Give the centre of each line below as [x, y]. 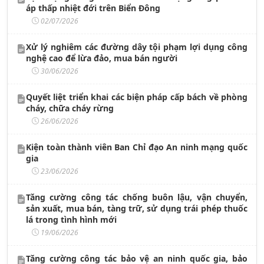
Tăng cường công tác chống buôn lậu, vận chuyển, [137, 197]
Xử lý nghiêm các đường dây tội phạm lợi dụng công [137, 47]
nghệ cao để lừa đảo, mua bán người [102, 58]
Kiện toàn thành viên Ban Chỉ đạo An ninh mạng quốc [137, 147]
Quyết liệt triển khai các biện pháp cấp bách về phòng [137, 97]
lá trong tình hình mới [71, 219]
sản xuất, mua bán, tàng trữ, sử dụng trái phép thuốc [137, 208]
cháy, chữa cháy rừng [70, 108]
